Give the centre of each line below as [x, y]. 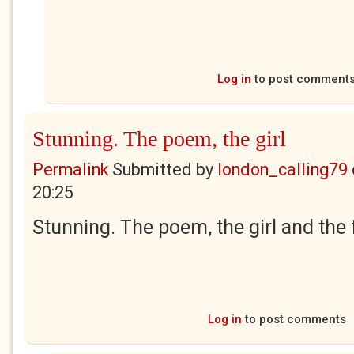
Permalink [70, 169]
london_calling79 [282, 169]
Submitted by [163, 169]
